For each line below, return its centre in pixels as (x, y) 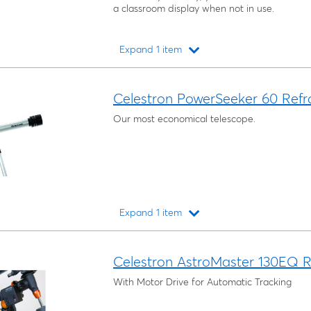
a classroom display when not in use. (194, 9)
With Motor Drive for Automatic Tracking (202, 282)
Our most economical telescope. (184, 119)
